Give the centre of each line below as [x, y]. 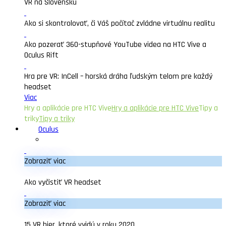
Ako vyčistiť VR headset [63, 182]
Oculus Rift [41, 55]
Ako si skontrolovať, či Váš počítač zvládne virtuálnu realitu [120, 23]
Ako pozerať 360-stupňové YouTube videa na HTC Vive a [115, 45]
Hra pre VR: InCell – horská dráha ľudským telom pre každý [118, 76]
